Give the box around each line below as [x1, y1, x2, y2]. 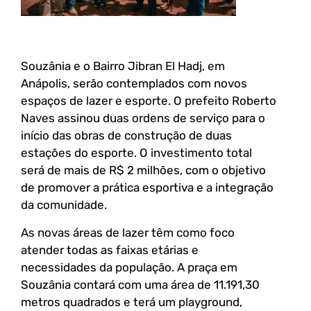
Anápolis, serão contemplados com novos [21, 76, 247, 91]
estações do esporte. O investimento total [21, 146, 252, 160]
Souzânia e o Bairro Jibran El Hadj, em [21, 59, 225, 74]
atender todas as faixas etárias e [21, 242, 199, 257]
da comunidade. [21, 198, 107, 212]
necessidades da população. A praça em [21, 260, 237, 274]
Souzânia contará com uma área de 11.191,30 [21, 277, 260, 292]
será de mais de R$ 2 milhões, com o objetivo [21, 163, 266, 178]
